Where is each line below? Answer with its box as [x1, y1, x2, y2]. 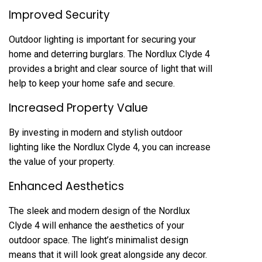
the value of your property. [9, 156, 115, 167]
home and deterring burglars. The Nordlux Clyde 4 [9, 49, 210, 60]
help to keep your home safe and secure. [9, 78, 175, 89]
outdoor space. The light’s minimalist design [9, 235, 188, 246]
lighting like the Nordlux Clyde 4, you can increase [9, 142, 211, 153]
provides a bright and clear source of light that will [9, 63, 212, 74]
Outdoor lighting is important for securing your [9, 34, 196, 45]
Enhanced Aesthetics [9, 178, 124, 194]
